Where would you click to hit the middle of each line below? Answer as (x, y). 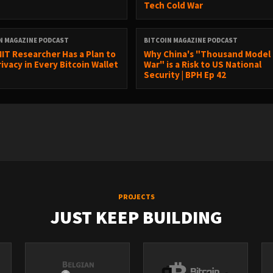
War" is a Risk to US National (203, 64)
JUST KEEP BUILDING (136, 217)
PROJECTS (136, 197)
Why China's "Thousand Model (207, 54)
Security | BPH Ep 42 (185, 75)
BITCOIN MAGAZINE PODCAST (191, 40)
